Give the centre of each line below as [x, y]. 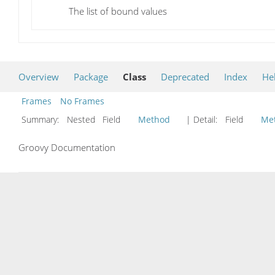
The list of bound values [118, 11]
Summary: [41, 120]
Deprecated [185, 77]
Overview [39, 77]
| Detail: [202, 120]
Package [91, 77]
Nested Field [100, 120]
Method [154, 120]
